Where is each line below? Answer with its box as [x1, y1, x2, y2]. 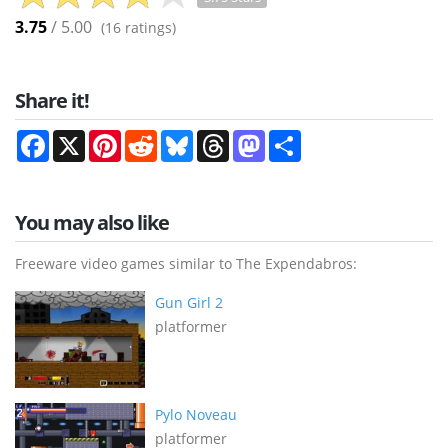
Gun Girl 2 [155, 292, 223, 312]
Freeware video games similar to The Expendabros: [15, 253, 357, 273]
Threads [229, 127, 284, 147]
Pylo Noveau [155, 404, 237, 424]
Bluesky [193, 127, 244, 147]
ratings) [121, 17, 176, 37]
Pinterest [121, 127, 181, 147]
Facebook [49, 127, 111, 147]
